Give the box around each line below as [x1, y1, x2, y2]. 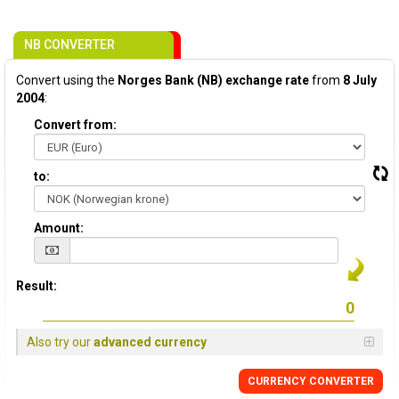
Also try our [27, 335, 94, 349]
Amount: [34, 221, 84, 235]
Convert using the [16, 73, 118, 87]
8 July [343, 73, 377, 87]
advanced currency [94, 335, 207, 349]
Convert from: [34, 118, 117, 132]
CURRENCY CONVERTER [248, 375, 374, 387]
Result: [16, 279, 57, 293]
